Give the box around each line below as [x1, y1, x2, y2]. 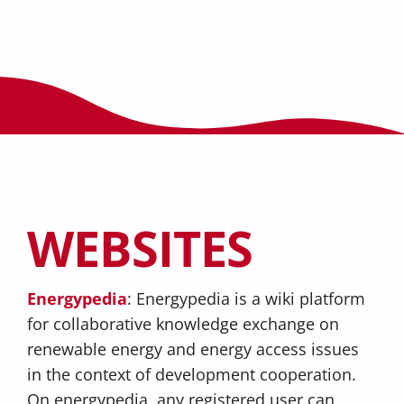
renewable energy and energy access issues [26, 337, 359, 360]
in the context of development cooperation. [26, 363, 356, 385]
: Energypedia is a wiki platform [126, 287, 365, 309]
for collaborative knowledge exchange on [26, 312, 339, 335]
